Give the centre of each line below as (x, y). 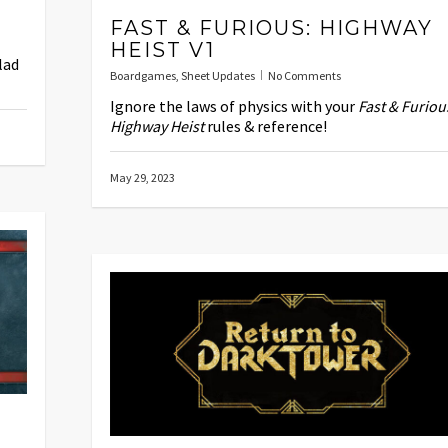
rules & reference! (265, 125)
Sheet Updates (218, 75)
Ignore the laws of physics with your (234, 105)
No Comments (304, 75)
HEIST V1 (162, 49)
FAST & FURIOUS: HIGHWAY (271, 27)
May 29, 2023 (142, 177)
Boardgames (143, 75)
